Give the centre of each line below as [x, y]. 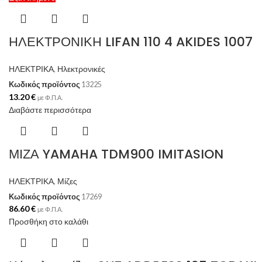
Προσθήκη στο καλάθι [49, 222]
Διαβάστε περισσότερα [50, 109]
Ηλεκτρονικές [81, 68]
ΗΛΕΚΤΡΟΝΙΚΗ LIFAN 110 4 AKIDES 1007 [131, 42]
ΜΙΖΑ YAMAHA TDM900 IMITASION [116, 154]
